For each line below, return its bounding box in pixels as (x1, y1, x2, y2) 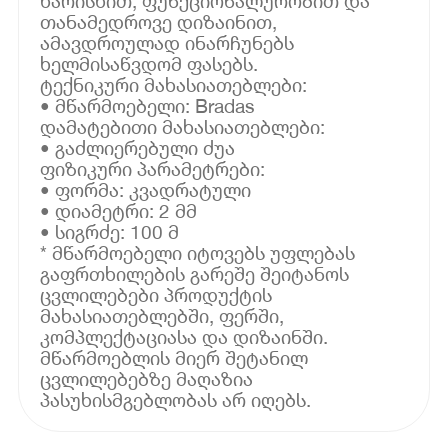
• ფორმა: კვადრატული (40, 177, 252, 201)
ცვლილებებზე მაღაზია (40, 366, 254, 390)
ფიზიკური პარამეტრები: (40, 156, 266, 180)
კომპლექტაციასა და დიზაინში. (40, 324, 329, 348)
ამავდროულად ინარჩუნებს (40, 30, 295, 54)
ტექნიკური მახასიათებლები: (40, 72, 308, 96)
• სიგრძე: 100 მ (40, 219, 180, 243)
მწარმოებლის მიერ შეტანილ (40, 345, 309, 369)
